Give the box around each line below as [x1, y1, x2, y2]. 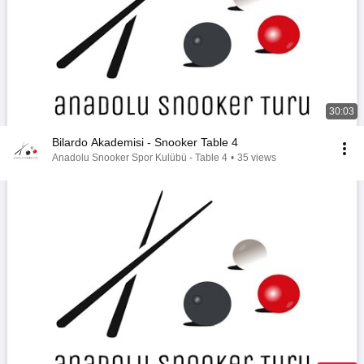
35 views [237, 152, 276, 163]
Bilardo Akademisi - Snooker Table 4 [52, 136, 238, 149]
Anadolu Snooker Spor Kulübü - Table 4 [52, 152, 227, 163]
